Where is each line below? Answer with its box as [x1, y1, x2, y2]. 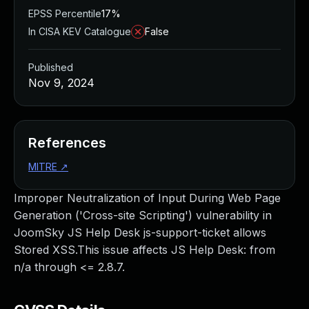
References [28, 134, 106, 151]
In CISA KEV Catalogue [28, 26, 131, 37]
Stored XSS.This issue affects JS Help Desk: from [14, 243, 275, 257]
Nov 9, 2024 [28, 76, 94, 90]
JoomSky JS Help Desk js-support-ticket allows [14, 226, 266, 239]
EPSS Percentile [28, 8, 101, 19]
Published [28, 61, 73, 73]
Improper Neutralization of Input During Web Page [14, 191, 281, 205]
